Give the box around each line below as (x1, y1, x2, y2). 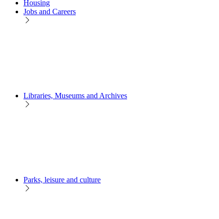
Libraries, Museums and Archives (23, 91, 127, 100)
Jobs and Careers (23, 7, 76, 16)
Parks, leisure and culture (23, 175, 101, 184)
